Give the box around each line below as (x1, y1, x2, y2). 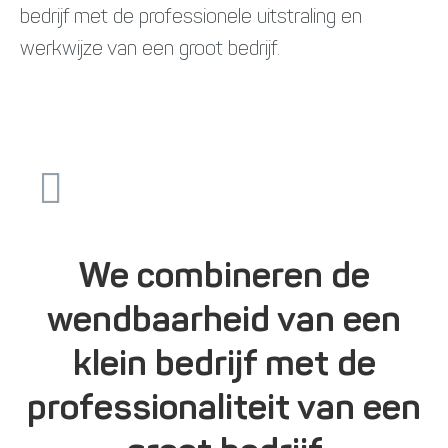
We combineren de (78, 260, 370, 296)
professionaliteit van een (27, 392, 421, 428)
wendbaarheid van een (47, 304, 401, 340)
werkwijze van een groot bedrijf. (20, 40, 280, 60)
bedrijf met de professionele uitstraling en (20, 8, 362, 28)
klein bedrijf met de (72, 348, 376, 384)
